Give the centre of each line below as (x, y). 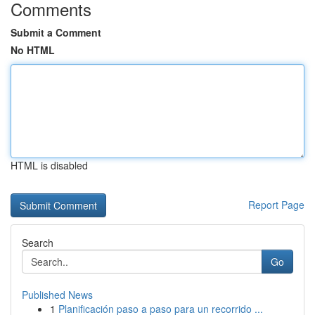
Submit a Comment (56, 32)
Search (38, 243)
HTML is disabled (49, 165)
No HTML (33, 50)
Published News (57, 295)
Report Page (276, 205)
